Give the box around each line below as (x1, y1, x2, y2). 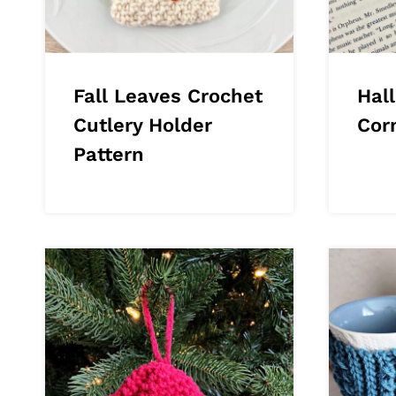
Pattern (73, 142, 144, 165)
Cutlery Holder (73, 113, 212, 136)
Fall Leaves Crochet (73, 84, 263, 107)
